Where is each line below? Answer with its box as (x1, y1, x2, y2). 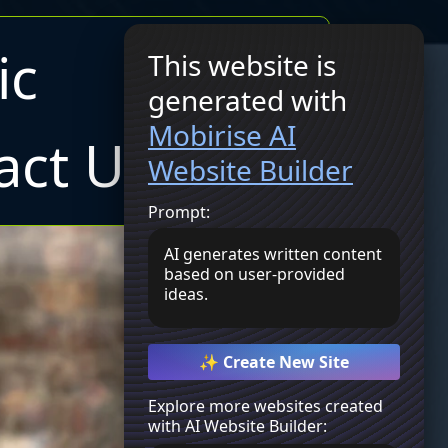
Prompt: (148, 201, 210, 223)
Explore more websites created (148, 395, 383, 417)
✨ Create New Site (199, 351, 349, 373)
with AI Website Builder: (148, 415, 327, 437)
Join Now (270, 110, 343, 132)
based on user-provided (164, 263, 345, 285)
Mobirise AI (148, 116, 296, 154)
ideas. (164, 283, 208, 305)
